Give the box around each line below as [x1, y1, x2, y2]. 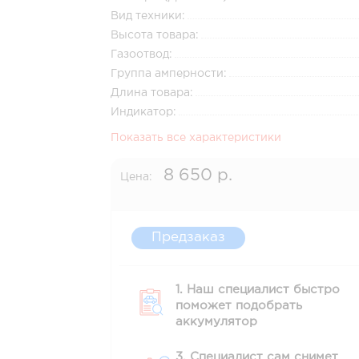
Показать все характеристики [111, 133, 282, 143]
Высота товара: [111, 30, 200, 40]
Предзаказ [151, 232, 226, 244]
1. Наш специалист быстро [175, 284, 341, 295]
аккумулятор [175, 317, 258, 327]
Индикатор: [111, 107, 177, 117]
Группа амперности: [111, 69, 228, 79]
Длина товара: [111, 88, 194, 98]
